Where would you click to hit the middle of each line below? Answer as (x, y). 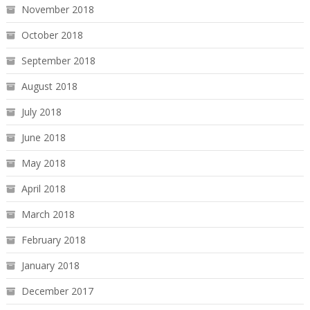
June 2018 (43, 138)
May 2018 (43, 163)
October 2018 (52, 35)
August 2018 (49, 86)
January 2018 (50, 266)
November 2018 (57, 10)
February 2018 (53, 240)
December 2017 (57, 291)
